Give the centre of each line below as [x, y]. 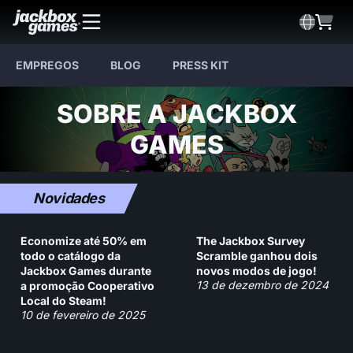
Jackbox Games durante [86, 270]
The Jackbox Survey [251, 240]
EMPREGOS [47, 65]
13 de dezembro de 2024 [262, 284]
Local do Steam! [63, 300]
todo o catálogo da [71, 255]
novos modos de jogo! [256, 270]
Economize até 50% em [84, 240]
